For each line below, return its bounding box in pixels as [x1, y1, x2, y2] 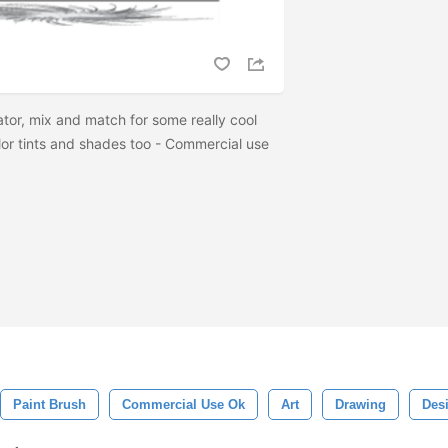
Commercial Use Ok [122, 397, 245, 412]
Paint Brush [13, 397, 86, 412]
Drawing [335, 397, 386, 412]
